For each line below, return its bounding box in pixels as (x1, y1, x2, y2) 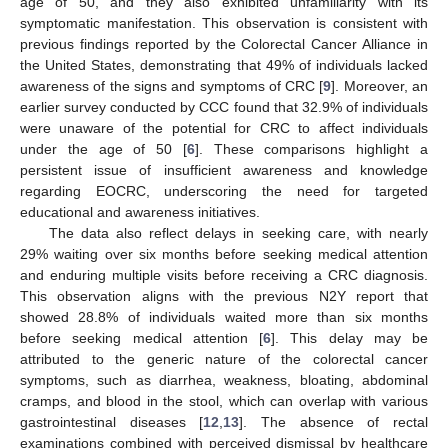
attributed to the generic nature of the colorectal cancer (20, 350, 428, 367)
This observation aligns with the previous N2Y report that (20, 287, 428, 304)
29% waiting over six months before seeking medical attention (20, 245, 428, 262)
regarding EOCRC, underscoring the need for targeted (20, 182, 428, 199)
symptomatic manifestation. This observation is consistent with (20, 14, 428, 31)
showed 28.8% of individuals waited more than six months (20, 308, 428, 325)
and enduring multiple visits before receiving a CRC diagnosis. (20, 266, 428, 283)
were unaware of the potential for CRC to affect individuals (20, 119, 428, 136)
